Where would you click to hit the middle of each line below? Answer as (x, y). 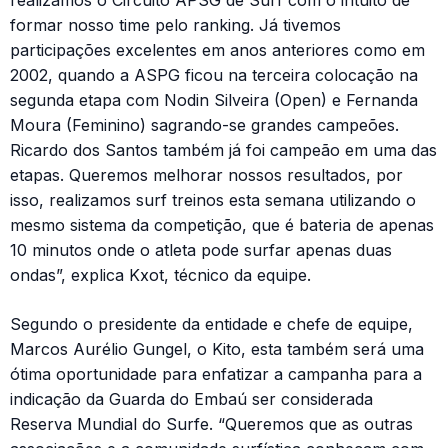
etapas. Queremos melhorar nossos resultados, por (206, 174)
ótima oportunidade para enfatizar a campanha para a (216, 373)
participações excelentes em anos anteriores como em (217, 49)
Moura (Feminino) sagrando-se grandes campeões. (204, 124)
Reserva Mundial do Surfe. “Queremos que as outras (211, 423)
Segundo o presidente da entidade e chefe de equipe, (211, 323)
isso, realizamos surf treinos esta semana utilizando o (213, 199)
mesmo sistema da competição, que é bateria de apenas (222, 224)
